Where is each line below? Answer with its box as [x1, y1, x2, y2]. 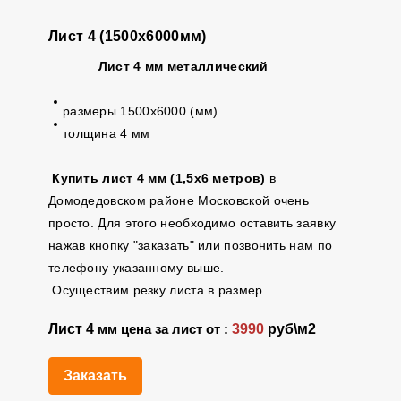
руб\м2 [263, 321, 316, 337]
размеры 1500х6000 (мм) [62, 104, 218, 118]
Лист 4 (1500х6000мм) [47, 29, 207, 44]
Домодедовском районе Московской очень [47, 193, 310, 208]
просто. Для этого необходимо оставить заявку [47, 216, 337, 230]
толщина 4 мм [62, 126, 150, 141]
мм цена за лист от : [97, 322, 232, 337]
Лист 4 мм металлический [98, 59, 269, 73]
